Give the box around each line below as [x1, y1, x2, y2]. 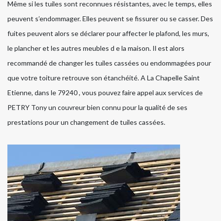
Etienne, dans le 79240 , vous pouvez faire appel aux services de [7, 88, 203, 97]
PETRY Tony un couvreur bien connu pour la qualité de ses [7, 103, 187, 112]
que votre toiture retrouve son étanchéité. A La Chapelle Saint [7, 74, 200, 82]
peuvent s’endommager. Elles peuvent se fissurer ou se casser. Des [7, 14, 213, 23]
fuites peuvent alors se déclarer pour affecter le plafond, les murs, [7, 29, 209, 38]
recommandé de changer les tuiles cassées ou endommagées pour [7, 59, 211, 68]
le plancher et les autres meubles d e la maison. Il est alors [7, 44, 184, 53]
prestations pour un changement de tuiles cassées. [7, 118, 165, 127]
